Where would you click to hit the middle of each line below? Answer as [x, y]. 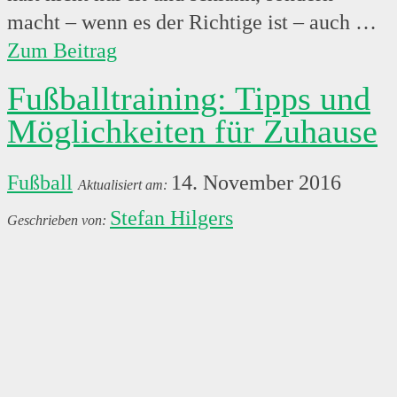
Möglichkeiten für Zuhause [192, 131]
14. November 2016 [256, 183]
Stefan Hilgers [171, 218]
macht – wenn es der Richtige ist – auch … [192, 23]
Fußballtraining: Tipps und [189, 98]
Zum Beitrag [62, 51]
